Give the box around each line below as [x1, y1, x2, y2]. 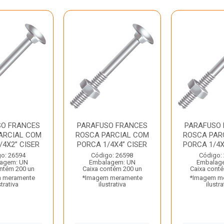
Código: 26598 [91, 151, 133, 159]
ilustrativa [98, 180, 126, 188]
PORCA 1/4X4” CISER [77, 140, 147, 149]
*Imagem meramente [81, 174, 142, 181]
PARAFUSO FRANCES [76, 121, 147, 130]
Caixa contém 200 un [82, 165, 142, 172]
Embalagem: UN [88, 158, 135, 166]
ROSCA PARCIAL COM [75, 130, 149, 139]
